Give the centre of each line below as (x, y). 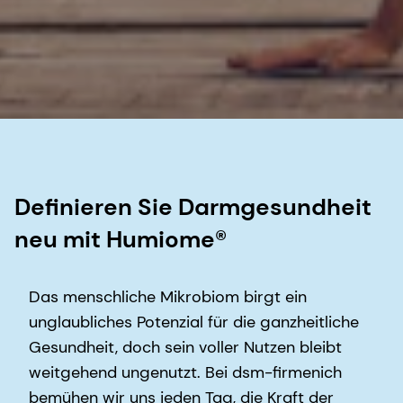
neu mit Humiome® (121, 239)
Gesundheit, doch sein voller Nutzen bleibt (185, 347)
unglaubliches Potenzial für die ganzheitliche (194, 322)
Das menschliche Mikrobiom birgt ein (168, 296)
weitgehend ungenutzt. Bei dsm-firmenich (185, 372)
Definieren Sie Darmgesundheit (193, 206)
